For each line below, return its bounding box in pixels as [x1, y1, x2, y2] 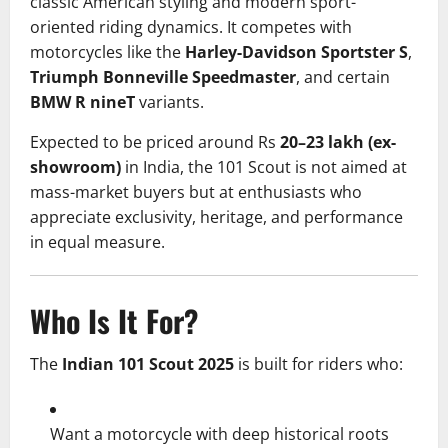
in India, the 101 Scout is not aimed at [121, 156, 407, 179]
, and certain [296, 66, 390, 89]
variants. [135, 91, 204, 114]
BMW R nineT [30, 91, 135, 114]
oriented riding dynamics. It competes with [30, 16, 352, 39]
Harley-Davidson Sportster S [185, 41, 408, 64]
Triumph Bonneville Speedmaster [30, 66, 296, 89]
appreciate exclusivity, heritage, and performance [30, 206, 403, 229]
